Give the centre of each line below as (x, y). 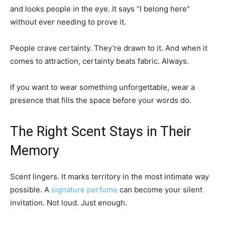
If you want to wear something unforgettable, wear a (102, 87)
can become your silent (160, 189)
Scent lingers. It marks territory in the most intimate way (109, 176)
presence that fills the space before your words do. (101, 100)
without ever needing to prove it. (68, 22)
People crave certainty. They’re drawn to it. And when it (109, 48)
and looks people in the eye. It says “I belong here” (100, 9)
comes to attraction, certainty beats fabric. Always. (99, 61)
